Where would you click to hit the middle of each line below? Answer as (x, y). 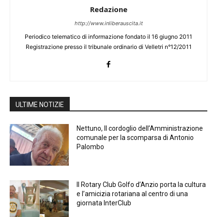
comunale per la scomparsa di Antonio (135, 138)
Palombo (91, 147)
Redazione (108, 9)
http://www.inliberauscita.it (108, 23)
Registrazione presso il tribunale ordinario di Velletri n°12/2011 (108, 47)
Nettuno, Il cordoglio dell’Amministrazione (140, 129)
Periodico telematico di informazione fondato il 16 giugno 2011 (108, 37)
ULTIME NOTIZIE (40, 105)
